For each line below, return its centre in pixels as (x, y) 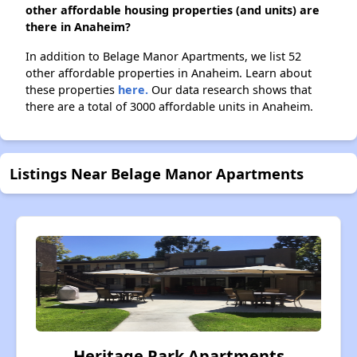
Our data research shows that (230, 90)
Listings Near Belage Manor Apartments (157, 174)
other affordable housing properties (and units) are (173, 10)
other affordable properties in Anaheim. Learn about (169, 73)
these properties (72, 90)
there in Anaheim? (78, 27)
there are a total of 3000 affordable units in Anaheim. (169, 107)
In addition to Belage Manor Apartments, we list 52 (163, 57)
